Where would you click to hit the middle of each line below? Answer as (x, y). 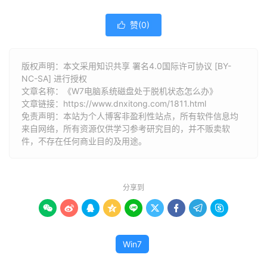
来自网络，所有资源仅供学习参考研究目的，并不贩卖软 (126, 128)
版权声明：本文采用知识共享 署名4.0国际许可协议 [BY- (126, 66)
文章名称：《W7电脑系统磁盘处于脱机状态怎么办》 (119, 91)
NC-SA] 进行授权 (54, 78)
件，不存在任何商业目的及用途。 (84, 141)
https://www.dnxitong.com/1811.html (135, 103)
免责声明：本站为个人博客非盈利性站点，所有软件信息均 (130, 116)
